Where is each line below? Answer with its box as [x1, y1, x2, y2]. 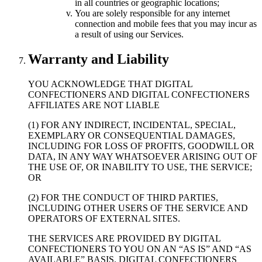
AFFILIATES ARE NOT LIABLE [28, 100, 160, 111]
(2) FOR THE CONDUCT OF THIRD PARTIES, [28, 192, 218, 203]
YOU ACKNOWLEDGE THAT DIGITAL [28, 79, 192, 89]
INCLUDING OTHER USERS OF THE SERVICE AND [28, 203, 248, 213]
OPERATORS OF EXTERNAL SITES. [28, 213, 180, 224]
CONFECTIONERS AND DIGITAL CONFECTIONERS [28, 89, 250, 100]
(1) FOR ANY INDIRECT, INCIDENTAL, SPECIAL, [28, 120, 236, 130]
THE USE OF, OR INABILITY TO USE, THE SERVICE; [28, 162, 252, 173]
